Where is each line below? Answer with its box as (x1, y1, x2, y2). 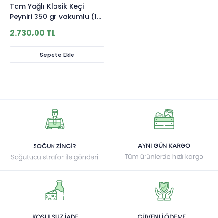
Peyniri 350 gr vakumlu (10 (10, 12, 101, 21)
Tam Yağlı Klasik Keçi (10, 1, 84, 11)
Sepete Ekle (39, 50, 74, 59)
